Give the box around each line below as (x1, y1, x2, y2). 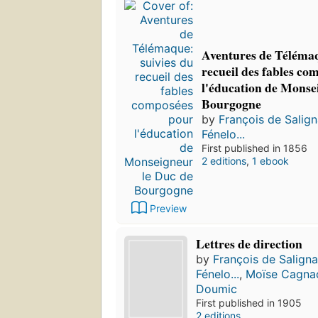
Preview (149, 202, 187, 215)
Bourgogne (202, 94, 261, 113)
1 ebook (252, 154, 289, 167)
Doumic (196, 282, 238, 297)
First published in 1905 (196, 297, 302, 309)
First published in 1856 (202, 141, 307, 154)
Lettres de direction (196, 234, 303, 253)
